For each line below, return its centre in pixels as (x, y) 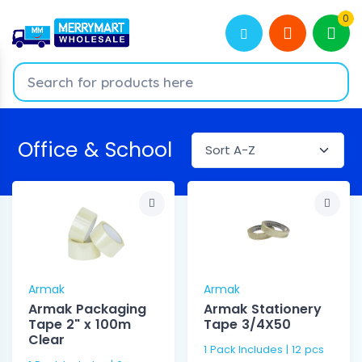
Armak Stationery (263, 309)
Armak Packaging (87, 309)
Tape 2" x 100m (80, 325)
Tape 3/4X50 (247, 325)
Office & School (95, 150)
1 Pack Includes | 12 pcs (264, 350)
